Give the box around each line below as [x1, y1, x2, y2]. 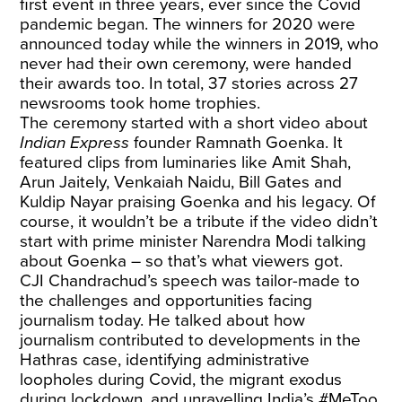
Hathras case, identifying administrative [20, 350, 310, 370]
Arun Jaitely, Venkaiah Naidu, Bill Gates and [20, 172, 343, 192]
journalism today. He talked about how [20, 310, 306, 330]
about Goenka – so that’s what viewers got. [20, 251, 348, 271]
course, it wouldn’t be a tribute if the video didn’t [20, 212, 379, 232]
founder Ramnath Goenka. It [134, 133, 344, 153]
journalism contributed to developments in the [20, 330, 362, 350]
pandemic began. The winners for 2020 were [20, 14, 356, 34]
